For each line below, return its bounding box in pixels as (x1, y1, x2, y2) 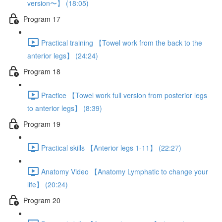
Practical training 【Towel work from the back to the (41, 37, 202, 48)
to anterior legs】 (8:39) (27, 103, 102, 113)
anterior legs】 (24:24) (27, 51, 98, 60)
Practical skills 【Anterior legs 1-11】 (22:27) (41, 142, 181, 153)
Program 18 (23, 66, 60, 76)
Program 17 (23, 13, 60, 24)
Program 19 (23, 118, 60, 129)
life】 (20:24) (27, 179, 68, 189)
